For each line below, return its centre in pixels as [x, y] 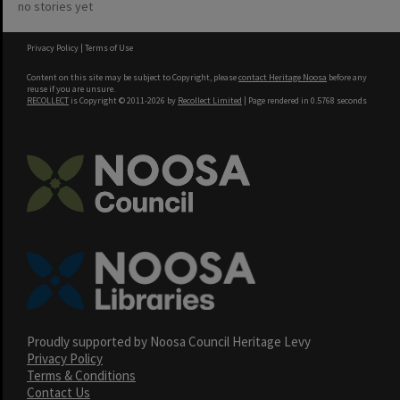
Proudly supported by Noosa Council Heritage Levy [169, 342]
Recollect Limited [210, 100]
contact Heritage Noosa [283, 77]
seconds [351, 100]
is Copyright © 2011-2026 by [123, 100]
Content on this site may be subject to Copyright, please [133, 77]
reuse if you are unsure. [71, 89]
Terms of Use [109, 48]
